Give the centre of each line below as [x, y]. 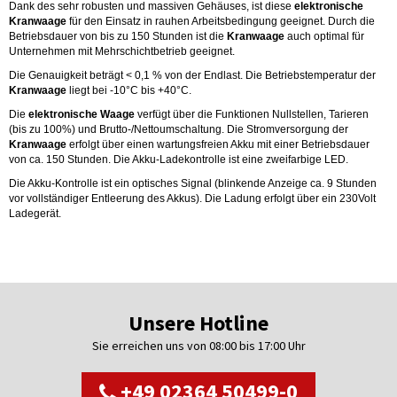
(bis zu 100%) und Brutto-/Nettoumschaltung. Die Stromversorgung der [179, 129]
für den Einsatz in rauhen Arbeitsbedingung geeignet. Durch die [221, 21]
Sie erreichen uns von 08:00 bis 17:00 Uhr [198, 346]
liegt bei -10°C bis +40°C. [129, 90]
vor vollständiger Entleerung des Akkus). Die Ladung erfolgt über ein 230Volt [192, 198]
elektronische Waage [82, 114]
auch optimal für [324, 36]
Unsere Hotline [198, 323]
